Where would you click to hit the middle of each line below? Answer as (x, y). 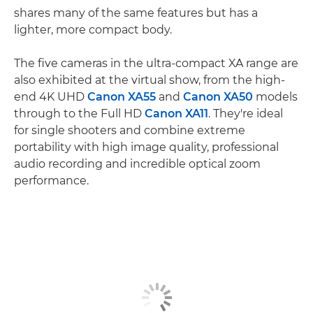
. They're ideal (246, 114)
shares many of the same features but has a (136, 13)
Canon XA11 (176, 114)
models (275, 97)
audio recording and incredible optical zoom (137, 164)
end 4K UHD (51, 97)
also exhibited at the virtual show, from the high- (150, 80)
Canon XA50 (218, 97)
